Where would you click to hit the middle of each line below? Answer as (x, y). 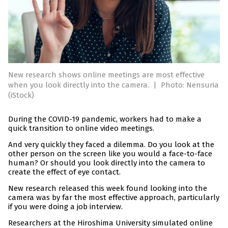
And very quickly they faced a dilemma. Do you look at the (111, 145)
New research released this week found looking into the (108, 189)
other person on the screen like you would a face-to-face (110, 154)
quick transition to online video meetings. (81, 129)
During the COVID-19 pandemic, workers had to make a (105, 119)
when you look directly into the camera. (80, 85)
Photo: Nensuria (190, 85)
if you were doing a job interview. (65, 207)
